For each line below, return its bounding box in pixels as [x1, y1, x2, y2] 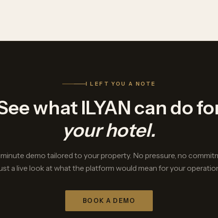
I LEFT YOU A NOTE [85, 80, 156, 87]
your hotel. [62, 119, 156, 142]
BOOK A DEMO [82, 197, 136, 204]
